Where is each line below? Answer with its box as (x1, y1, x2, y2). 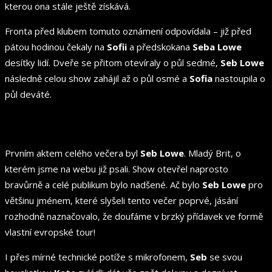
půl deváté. (5, 87, 52, 100)
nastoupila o (212, 72, 265, 84)
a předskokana (127, 40, 192, 53)
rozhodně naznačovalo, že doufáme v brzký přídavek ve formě (5, 209, 263, 222)
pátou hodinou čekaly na (5, 40, 107, 53)
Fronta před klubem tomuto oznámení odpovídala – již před (5, 24, 251, 37)
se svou (207, 250, 242, 263)
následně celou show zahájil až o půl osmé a (5, 72, 189, 84)
